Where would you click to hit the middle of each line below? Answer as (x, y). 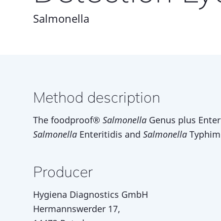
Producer (63, 171)
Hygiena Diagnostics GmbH (91, 195)
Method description (97, 97)
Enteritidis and (111, 134)
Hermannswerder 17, (77, 209)
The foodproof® (68, 120)
